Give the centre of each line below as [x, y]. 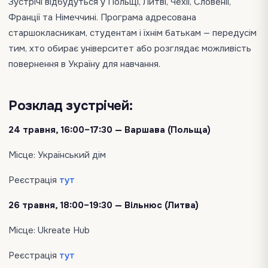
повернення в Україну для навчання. [84, 64]
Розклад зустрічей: [71, 106]
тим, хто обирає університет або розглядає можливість [130, 48]
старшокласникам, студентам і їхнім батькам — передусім [133, 33]
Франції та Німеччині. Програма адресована [102, 17]
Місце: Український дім [57, 155]
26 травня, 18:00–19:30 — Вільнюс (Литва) [103, 205]
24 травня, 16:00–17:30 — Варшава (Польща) [109, 130]
